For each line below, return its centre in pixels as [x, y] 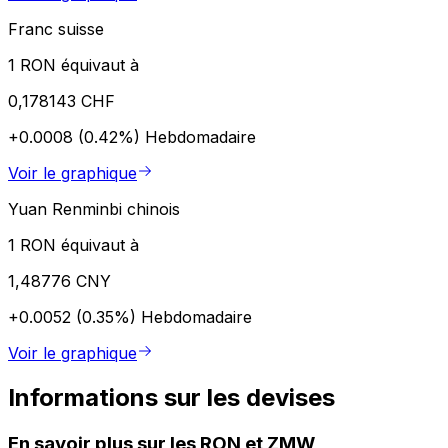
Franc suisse [56, 28]
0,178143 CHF [61, 100]
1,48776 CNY [59, 280]
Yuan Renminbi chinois [94, 208]
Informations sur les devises [171, 397]
